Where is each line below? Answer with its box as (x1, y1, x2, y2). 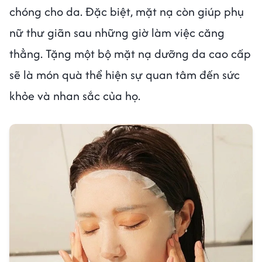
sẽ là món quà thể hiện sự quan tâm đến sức (9, 66, 240, 84)
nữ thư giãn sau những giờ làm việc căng (9, 24, 225, 42)
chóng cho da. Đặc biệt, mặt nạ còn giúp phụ (9, 3, 244, 20)
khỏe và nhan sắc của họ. (9, 87, 140, 105)
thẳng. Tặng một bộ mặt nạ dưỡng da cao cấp (9, 45, 251, 63)
